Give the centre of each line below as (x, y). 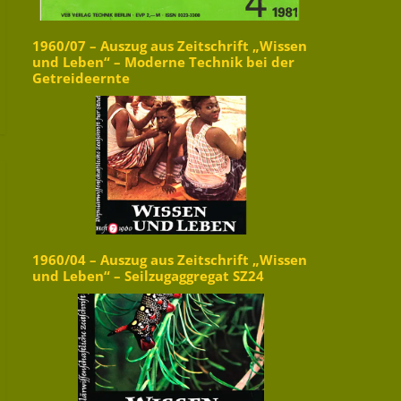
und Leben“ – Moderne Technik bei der (163, 63)
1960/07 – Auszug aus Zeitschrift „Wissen (170, 47)
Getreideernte (81, 79)
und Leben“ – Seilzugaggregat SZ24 (148, 277)
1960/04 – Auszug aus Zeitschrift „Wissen (170, 260)
